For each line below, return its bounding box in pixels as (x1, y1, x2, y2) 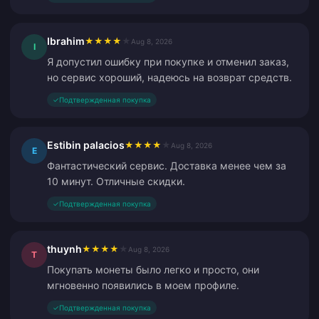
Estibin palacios (47, 139, 125, 151)
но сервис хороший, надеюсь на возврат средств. (47, 71, 292, 83)
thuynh (47, 243, 82, 255)
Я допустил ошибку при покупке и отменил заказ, (47, 56, 289, 68)
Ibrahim (47, 35, 85, 47)
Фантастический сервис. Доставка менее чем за (47, 159, 286, 172)
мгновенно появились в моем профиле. (47, 279, 239, 291)
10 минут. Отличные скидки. (47, 175, 185, 187)
